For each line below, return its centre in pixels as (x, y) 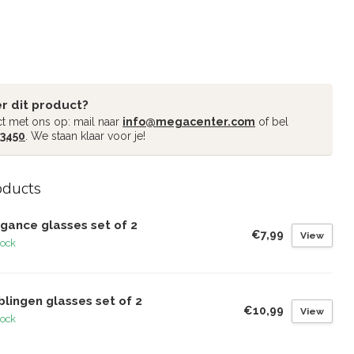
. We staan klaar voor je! (85, 136)
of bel (272, 122)
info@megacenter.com (189, 122)
